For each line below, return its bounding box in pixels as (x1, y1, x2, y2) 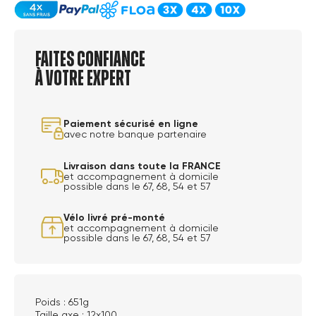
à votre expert (35, 68, 131, 90)
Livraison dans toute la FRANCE (63, 159, 221, 172)
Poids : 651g (35, 296, 89, 308)
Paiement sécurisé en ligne (63, 117, 198, 130)
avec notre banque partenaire (63, 128, 207, 140)
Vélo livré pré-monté (63, 211, 165, 224)
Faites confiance (35, 49, 145, 71)
